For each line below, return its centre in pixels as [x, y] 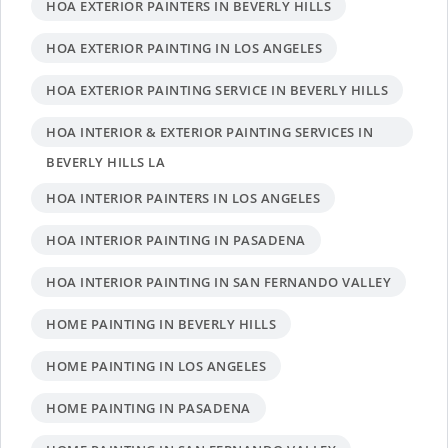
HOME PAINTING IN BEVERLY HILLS [161, 324]
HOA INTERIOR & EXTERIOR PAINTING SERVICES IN [209, 132]
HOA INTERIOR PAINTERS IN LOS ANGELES [183, 198]
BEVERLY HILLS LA [105, 162]
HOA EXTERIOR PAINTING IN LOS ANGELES [184, 48]
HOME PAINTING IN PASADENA [148, 408]
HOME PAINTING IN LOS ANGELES [156, 366]
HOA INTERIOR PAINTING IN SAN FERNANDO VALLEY [218, 282]
